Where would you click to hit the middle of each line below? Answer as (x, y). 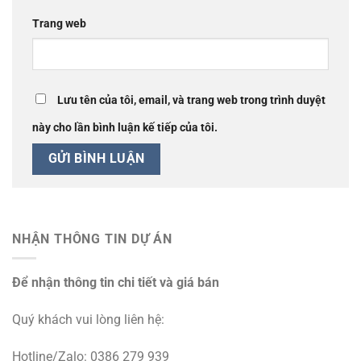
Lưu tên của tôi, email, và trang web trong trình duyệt (191, 101)
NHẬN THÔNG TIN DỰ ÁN (92, 239)
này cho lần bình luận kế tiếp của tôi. (125, 128)
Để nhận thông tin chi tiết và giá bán (116, 283)
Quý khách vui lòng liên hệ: (88, 319)
